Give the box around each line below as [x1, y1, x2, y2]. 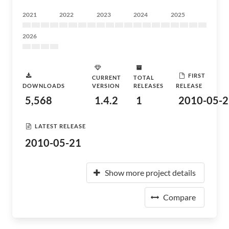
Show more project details [105, 168, 196, 177]
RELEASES [133, 82, 164, 89]
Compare [163, 192, 196, 202]
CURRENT [92, 74, 121, 81]
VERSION [92, 82, 120, 89]
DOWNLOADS [22, 82, 65, 89]
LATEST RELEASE [35, 122, 86, 129]
